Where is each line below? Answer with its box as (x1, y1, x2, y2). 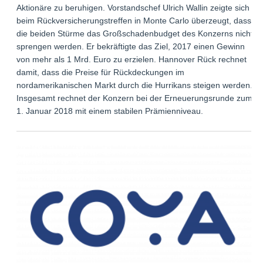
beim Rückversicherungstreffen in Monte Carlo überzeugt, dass (16, 16, 252, 26)
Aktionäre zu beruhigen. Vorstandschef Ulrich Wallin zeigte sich (16, 3, 250, 13)
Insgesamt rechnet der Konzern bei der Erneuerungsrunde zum (16, 93, 253, 103)
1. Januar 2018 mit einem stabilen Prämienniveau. (16, 106, 204, 116)
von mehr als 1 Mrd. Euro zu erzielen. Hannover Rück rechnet (16, 55, 247, 65)
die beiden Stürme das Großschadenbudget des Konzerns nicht (16, 29, 254, 39)
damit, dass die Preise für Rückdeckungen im (16, 68, 185, 77)
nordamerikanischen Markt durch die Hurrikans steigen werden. (16, 80, 253, 90)
